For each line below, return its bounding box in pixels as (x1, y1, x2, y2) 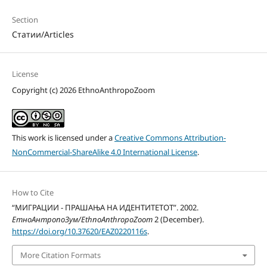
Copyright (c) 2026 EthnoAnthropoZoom (11, 84, 155, 95)
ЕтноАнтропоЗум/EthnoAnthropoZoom (11, 213, 153, 225)
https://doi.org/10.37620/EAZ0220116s (11, 225, 147, 237)
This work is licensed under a (11, 132, 114, 143)
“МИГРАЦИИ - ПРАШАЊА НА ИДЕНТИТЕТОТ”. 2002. (11, 201, 198, 213)
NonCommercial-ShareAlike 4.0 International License (11, 146, 197, 157)
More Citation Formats (20, 250, 101, 261)
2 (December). (152, 213, 204, 225)
